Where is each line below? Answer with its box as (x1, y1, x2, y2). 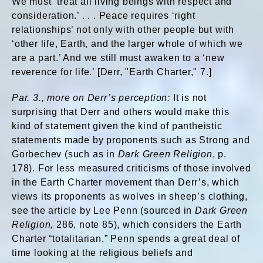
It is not (173, 93, 207, 103)
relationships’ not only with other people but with (12, 25, 234, 35)
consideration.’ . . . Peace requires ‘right (12, 11, 195, 21)
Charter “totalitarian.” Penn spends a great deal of (12, 234, 240, 244)
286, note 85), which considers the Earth (56, 220, 242, 230)
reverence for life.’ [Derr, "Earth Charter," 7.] (12, 67, 212, 77)
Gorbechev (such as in (12, 149, 118, 159)
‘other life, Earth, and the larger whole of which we (12, 39, 243, 49)
